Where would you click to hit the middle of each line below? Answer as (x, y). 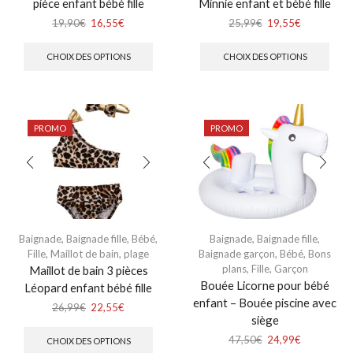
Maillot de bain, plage (100, 253)
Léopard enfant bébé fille (88, 287)
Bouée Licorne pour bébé (265, 285)
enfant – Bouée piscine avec (265, 302)
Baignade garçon (237, 253)
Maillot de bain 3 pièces (88, 270)
